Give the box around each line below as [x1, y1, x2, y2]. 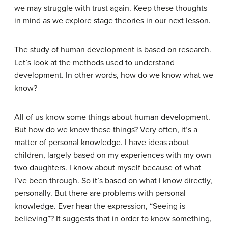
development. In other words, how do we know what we [14, 70, 213, 80]
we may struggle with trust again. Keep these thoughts [14, 3, 207, 13]
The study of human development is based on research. [14, 45, 211, 55]
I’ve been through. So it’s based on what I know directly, [14, 176, 212, 186]
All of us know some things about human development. [14, 112, 210, 122]
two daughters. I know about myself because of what [14, 163, 201, 173]
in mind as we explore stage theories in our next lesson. [14, 16, 211, 26]
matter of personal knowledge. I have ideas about [14, 137, 189, 148]
